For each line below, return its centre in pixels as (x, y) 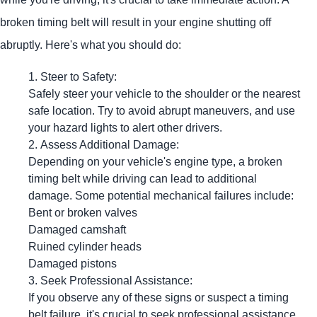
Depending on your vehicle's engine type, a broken (155, 161)
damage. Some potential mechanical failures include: (161, 195)
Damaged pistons (73, 263)
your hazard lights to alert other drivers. (125, 127)
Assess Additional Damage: (110, 144)
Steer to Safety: (79, 76)
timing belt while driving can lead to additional (143, 178)
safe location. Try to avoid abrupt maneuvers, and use (162, 110)
